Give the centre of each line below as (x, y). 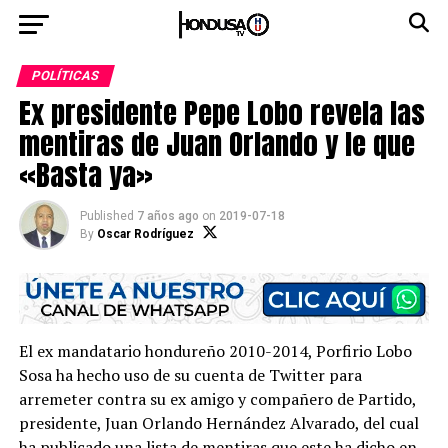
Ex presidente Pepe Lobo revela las (221, 112)
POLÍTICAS (65, 75)
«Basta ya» (85, 174)
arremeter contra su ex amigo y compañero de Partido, (217, 399)
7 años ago (167, 216)
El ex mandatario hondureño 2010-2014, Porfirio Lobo (215, 351)
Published (106, 216)
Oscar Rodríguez (145, 234)
